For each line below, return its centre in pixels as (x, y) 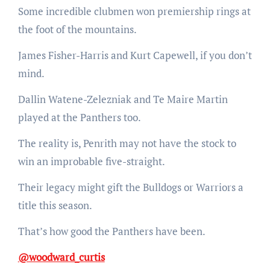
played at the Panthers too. (79, 117)
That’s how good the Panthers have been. (111, 231)
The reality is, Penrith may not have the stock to (127, 143)
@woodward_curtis (61, 257)
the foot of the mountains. (77, 29)
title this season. (55, 205)
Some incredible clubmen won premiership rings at (134, 11)
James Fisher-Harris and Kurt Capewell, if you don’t (135, 55)
